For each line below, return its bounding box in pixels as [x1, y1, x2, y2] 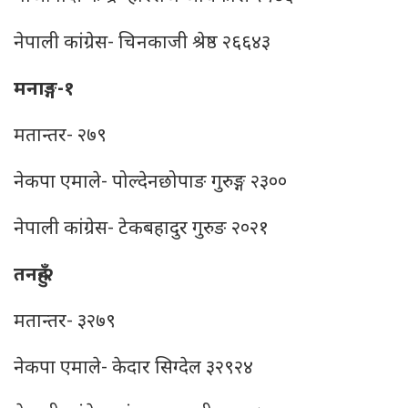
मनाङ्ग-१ [14, 77, 75, 103]
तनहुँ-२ [14, 263, 54, 289]
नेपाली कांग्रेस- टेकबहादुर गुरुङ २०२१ [14, 217, 269, 242]
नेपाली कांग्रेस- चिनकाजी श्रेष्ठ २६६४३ [14, 31, 270, 56]
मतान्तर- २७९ [14, 124, 107, 149]
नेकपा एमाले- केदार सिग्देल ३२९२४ [14, 356, 253, 382]
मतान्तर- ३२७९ [14, 310, 116, 335]
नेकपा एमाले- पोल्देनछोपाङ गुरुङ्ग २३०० [14, 170, 287, 196]
